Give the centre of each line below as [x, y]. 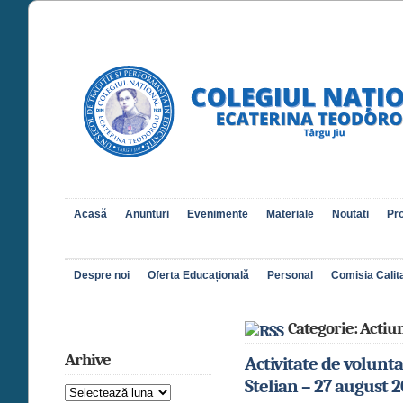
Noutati [350, 214]
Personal [290, 275]
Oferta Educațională [198, 275]
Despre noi [102, 275]
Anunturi [147, 214]
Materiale [290, 214]
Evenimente [218, 214]
